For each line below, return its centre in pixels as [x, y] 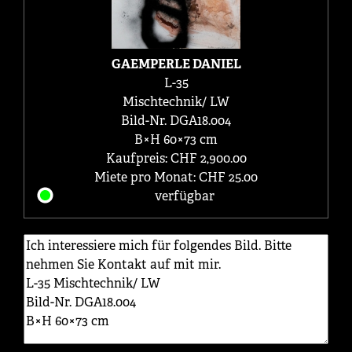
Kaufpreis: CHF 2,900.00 [176, 158]
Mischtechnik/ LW [176, 101]
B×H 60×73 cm [176, 139]
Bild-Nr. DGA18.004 [176, 120]
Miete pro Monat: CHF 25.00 [176, 177]
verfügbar [184, 196]
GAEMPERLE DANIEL [176, 64]
